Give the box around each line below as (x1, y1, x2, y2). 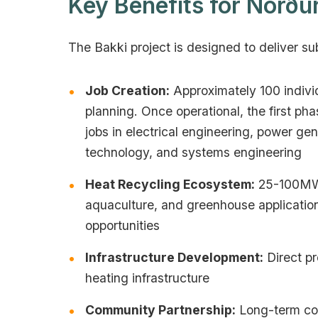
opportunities (85, 217, 160, 233)
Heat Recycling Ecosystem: (85, 176, 255, 192)
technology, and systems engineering (85, 144, 302, 160)
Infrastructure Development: (85, 249, 263, 265)
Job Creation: (85, 82, 170, 98)
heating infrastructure (85, 270, 209, 285)
